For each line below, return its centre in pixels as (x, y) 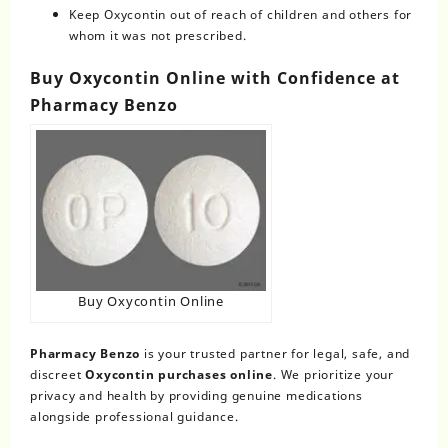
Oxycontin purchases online (177, 375)
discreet (56, 375)
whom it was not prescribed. (158, 35)
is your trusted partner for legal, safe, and (275, 354)
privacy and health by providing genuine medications (196, 396)
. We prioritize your (334, 375)
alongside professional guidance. (134, 417)
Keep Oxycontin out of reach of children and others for (241, 14)
